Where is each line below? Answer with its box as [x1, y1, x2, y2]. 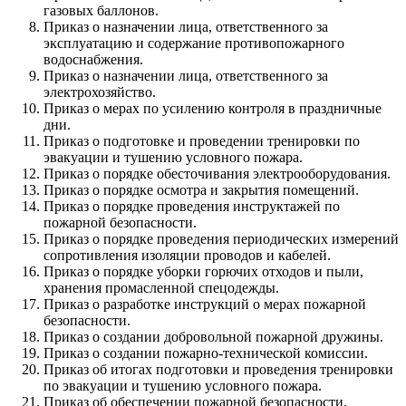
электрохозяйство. [43, 84, 156, 101]
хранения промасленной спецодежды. [43, 280, 279, 296]
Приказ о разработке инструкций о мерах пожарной [43, 296, 366, 313]
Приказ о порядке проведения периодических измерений [43, 231, 399, 247]
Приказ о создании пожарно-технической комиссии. [43, 345, 368, 362]
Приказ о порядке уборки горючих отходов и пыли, [43, 264, 363, 280]
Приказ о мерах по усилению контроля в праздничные [43, 101, 382, 117]
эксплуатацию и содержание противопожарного [43, 35, 344, 52]
